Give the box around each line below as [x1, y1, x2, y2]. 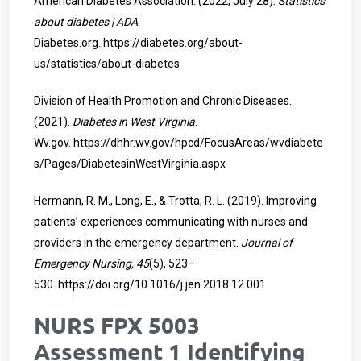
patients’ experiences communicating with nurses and [34, 215, 308, 228]
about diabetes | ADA [34, 15, 138, 28]
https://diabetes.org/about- [103, 36, 243, 49]
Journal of [241, 236, 293, 249]
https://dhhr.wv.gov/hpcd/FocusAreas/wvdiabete [73, 136, 323, 149]
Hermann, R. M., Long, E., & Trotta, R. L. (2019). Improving [34, 194, 317, 207]
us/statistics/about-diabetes [34, 57, 180, 70]
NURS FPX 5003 [34, 310, 200, 338]
